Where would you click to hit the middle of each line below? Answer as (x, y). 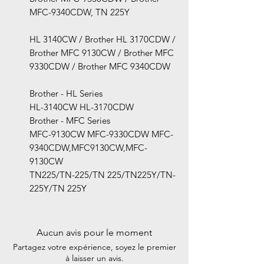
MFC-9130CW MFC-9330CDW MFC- (101, 134)
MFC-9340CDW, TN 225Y (80, 12)
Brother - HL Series (66, 94)
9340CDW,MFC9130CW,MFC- (88, 148)
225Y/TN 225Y (58, 189)
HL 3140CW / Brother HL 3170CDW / (103, 39)
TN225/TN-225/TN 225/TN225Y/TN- (103, 175)
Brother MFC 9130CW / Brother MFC (102, 53)
